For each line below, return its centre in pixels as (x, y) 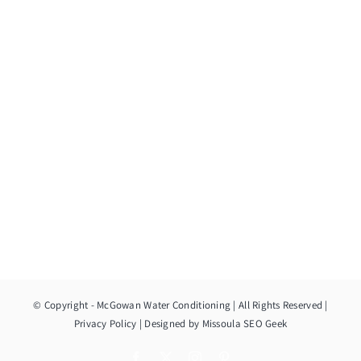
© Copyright (62, 305)
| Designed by (169, 323)
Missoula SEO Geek (245, 323)
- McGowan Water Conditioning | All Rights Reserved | (209, 305)
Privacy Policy (105, 323)
